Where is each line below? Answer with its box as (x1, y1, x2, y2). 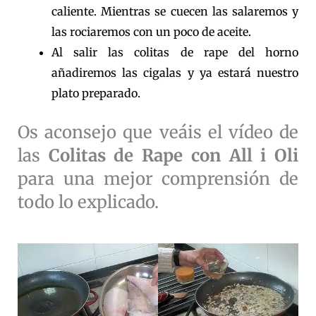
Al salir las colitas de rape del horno (51, 45, 298, 60)
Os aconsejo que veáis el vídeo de (18, 121, 298, 144)
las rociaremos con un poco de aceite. (51, 25, 251, 39)
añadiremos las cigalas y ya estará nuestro (51, 66, 298, 80)
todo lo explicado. (18, 191, 159, 214)
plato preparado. (51, 86, 140, 101)
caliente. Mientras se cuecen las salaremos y (51, 4, 298, 19)
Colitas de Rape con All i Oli (48, 145, 299, 167)
